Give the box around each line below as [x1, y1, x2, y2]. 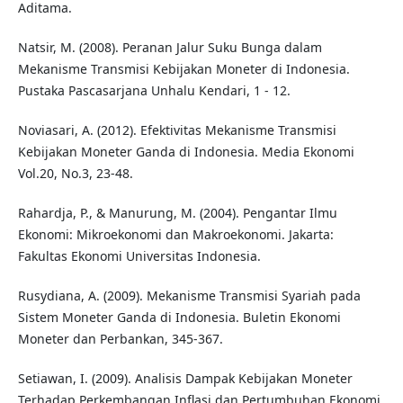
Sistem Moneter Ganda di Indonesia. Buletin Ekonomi [17, 309, 341, 327]
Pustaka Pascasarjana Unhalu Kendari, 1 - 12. [17, 82, 291, 100]
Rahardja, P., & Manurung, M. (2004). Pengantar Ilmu [17, 204, 337, 222]
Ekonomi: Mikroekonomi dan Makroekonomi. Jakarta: [17, 226, 334, 244]
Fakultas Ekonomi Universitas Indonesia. [17, 247, 261, 265]
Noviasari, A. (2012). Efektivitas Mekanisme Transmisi [17, 121, 336, 139]
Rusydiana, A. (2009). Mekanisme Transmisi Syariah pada [17, 287, 361, 305]
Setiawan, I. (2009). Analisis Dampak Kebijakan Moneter [17, 370, 353, 388]
